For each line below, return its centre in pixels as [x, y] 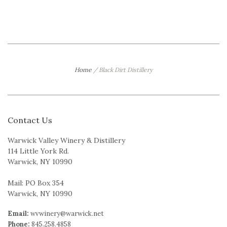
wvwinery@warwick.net [67, 214]
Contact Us [30, 120]
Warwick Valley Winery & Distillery [66, 141]
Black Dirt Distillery [126, 70]
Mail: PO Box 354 [36, 183]
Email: [18, 214]
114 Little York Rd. [38, 151]
